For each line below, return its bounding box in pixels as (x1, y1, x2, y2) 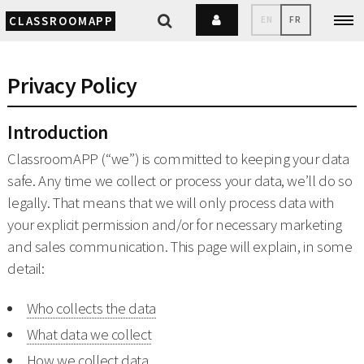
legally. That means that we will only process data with (7, 193, 334, 213)
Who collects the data (26, 298, 156, 318)
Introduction (7, 120, 108, 145)
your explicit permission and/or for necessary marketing (7, 215, 342, 235)
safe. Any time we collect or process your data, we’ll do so (7, 171, 353, 191)
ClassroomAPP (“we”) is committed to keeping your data (7, 149, 349, 169)
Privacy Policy (7, 70, 138, 100)
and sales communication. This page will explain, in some (7, 237, 353, 257)
